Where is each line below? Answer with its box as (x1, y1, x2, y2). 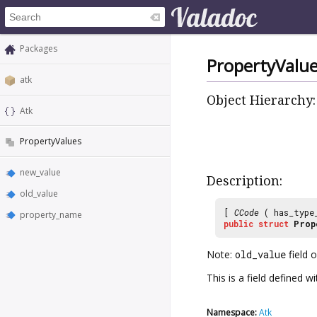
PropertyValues (20, 135, 81, 148)
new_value (20, 166, 61, 179)
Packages (20, 42, 57, 54)
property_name (20, 208, 82, 221)
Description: (207, 173, 282, 188)
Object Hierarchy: (207, 93, 316, 108)
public (224, 218, 253, 230)
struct (258, 218, 289, 230)
